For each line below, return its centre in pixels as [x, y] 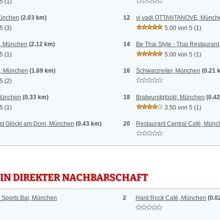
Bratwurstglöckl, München [170, 97]
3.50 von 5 [179, 108]
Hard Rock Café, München [171, 198]
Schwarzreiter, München [168, 71]
